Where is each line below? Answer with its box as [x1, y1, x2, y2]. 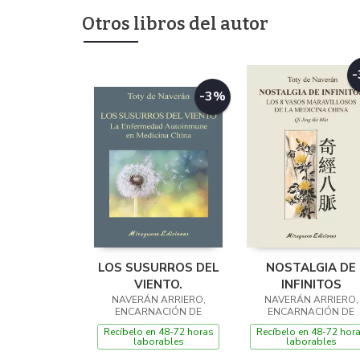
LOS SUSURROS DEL [97, 259, 219, 276]
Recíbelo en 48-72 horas [103, 325, 214, 338]
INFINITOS [280, 276, 342, 292]
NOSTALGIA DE [266, 259, 356, 276]
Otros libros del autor [82, 12, 268, 35]
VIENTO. [134, 276, 182, 292]
